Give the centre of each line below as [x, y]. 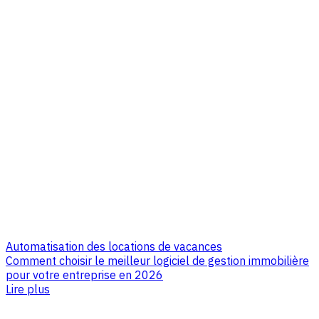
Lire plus [28, 289]
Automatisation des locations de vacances [114, 247]
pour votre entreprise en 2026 [84, 275]
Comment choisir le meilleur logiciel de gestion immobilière [157, 261]
